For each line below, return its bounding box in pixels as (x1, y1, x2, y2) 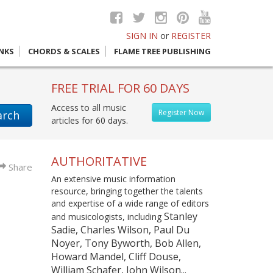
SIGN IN (126, 30, 158, 41)
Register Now (158, 107, 204, 118)
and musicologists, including (51, 211, 164, 222)
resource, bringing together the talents (51, 185, 203, 197)
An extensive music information (51, 173, 175, 185)
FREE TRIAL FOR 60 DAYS (51, 80, 190, 96)
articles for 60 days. (51, 115, 128, 126)
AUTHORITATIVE (51, 152, 147, 169)
